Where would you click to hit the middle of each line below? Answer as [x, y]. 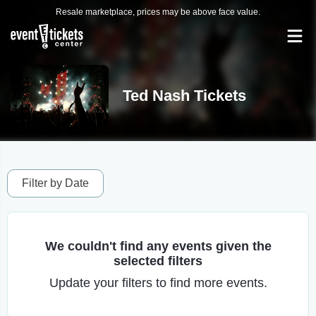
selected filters [158, 261]
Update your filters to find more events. [158, 283]
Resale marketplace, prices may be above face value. [158, 12]
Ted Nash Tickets [184, 96]
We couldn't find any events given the [158, 246]
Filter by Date [55, 183]
